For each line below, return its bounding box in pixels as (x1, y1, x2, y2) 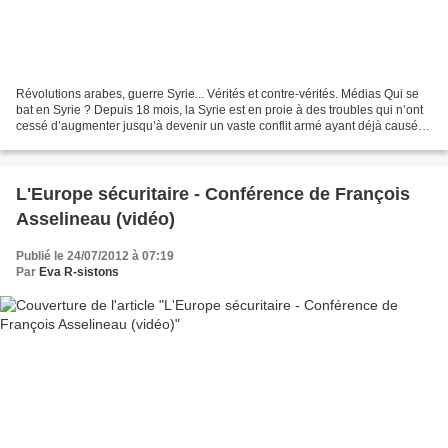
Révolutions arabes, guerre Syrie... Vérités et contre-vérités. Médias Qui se (16, 86, 419, 101)
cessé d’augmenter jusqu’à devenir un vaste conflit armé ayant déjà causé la (16, 118, 431, 133)
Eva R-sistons (39, 264, 119, 279)
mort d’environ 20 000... (16, 134, 144, 149)
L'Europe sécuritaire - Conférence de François (16, 183, 410, 204)
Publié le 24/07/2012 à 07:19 (16, 248, 174, 263)
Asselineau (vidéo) (16, 208, 175, 229)
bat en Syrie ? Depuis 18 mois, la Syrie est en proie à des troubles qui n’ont (16, 102, 423, 117)
